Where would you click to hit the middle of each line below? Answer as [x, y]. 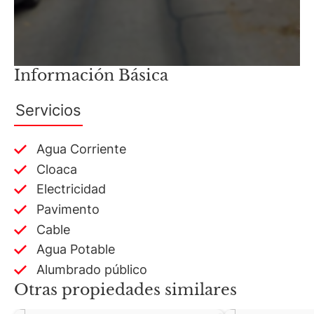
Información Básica [91, 75]
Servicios [49, 110]
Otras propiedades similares [125, 290]
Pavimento [68, 209]
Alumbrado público [92, 269]
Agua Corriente [82, 149]
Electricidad [71, 189]
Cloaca [57, 169]
